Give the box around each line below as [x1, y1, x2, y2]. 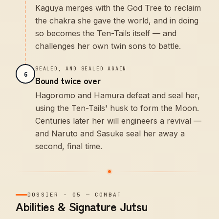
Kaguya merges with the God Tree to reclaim [35, 3, 201, 13]
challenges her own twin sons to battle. [35, 41, 181, 51]
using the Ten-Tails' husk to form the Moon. [35, 103, 199, 113]
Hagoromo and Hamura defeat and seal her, [35, 90, 200, 100]
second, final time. [35, 141, 102, 151]
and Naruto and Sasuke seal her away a [35, 129, 185, 138]
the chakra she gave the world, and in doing [35, 16, 198, 25]
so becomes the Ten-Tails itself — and [35, 28, 176, 38]
